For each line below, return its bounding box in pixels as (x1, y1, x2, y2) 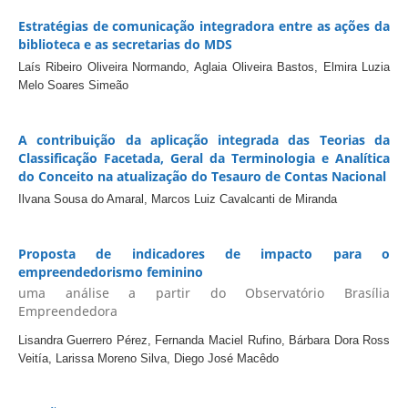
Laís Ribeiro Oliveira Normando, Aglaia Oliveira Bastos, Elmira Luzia (17, 60, 391, 74)
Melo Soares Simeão (17, 78, 128, 92)
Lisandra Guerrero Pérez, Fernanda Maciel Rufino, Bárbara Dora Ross (17, 333, 391, 348)
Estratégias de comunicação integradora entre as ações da (17, 17, 391, 36)
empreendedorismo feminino (17, 262, 203, 280)
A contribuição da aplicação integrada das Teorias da (17, 130, 391, 148)
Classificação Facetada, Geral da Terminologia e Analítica (17, 148, 391, 167)
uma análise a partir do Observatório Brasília (17, 284, 391, 302)
